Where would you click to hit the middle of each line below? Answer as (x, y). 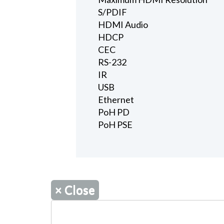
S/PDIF (112, 12)
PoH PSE (115, 125)
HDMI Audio (123, 25)
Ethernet (116, 100)
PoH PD (113, 112)
